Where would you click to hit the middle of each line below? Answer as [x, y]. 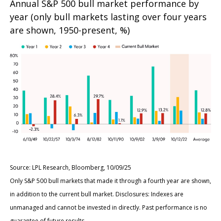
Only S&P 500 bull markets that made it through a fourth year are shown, [110, 181]
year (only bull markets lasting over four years [108, 17]
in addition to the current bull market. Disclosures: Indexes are [97, 194]
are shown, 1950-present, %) [70, 30]
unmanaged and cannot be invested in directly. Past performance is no [109, 208]
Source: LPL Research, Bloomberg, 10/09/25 [71, 168]
